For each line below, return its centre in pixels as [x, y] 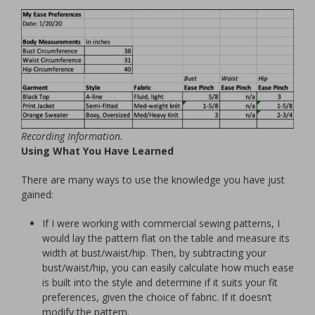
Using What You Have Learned [97, 150]
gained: [37, 194]
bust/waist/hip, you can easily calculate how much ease [168, 267]
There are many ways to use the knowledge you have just [153, 179]
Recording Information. [72, 136]
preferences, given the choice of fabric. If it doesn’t [157, 297]
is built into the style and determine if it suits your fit [160, 282]
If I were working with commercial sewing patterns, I [161, 223]
